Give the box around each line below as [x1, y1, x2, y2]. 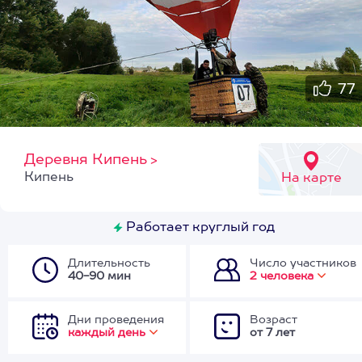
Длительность [68, 258, 150, 269]
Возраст [250, 314, 297, 326]
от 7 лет [250, 327, 295, 339]
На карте [280, 172, 342, 185]
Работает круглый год [123, 221, 275, 234]
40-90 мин [68, 271, 131, 282]
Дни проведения [68, 314, 164, 326]
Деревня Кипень [24, 153, 147, 167]
